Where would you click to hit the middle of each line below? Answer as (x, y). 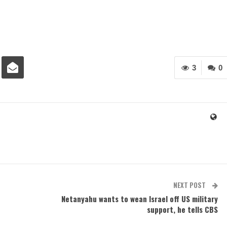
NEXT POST (190, 185)
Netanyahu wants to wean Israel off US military (139, 199)
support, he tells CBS (182, 210)
